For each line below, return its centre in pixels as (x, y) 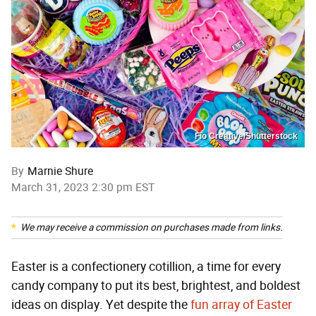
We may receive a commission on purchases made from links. (152, 227)
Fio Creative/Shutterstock (246, 136)
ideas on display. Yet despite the (101, 304)
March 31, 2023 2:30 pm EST (83, 187)
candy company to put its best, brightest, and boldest (156, 285)
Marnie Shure (60, 171)
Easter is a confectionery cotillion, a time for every (146, 266)
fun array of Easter (241, 304)
